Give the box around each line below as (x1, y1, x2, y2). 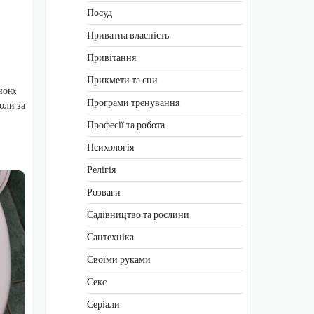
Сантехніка (87, 228, 134, 245)
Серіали (87, 296, 120, 312)
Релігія (87, 161, 116, 177)
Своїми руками (87, 251, 151, 267)
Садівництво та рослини (87, 206, 189, 222)
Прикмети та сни (87, 71, 158, 88)
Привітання (87, 49, 136, 65)
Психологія (87, 139, 134, 155)
